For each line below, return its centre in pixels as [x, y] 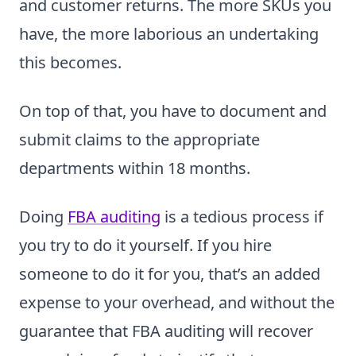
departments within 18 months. [135, 168]
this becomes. [70, 62]
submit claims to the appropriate [139, 139]
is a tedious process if [242, 217]
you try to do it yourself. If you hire [145, 245]
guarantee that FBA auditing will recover [166, 331]
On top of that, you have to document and [173, 111]
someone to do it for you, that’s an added [170, 274]
